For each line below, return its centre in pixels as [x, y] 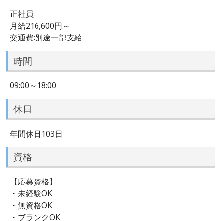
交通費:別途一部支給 [46, 37]
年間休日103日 [36, 133]
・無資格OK [31, 205]
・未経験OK [31, 193]
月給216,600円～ [40, 25]
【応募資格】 [34, 181]
